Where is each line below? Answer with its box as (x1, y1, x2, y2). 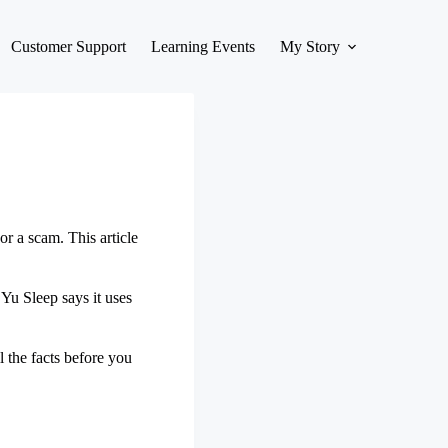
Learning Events (151, 37, 255, 55)
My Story (280, 37, 340, 55)
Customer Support (11, 37, 126, 55)
